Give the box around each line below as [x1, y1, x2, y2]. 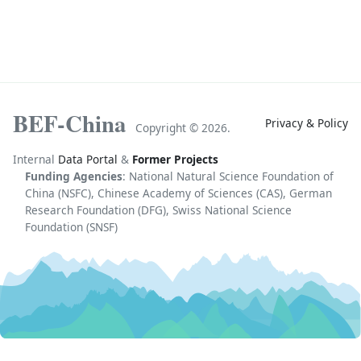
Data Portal [58, 151, 118, 167]
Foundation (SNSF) [25, 218, 118, 234]
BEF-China [13, 106, 126, 140]
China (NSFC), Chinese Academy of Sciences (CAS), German [25, 185, 332, 201]
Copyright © [135, 119, 201, 135]
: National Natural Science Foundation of [122, 168, 334, 184]
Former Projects [132, 151, 218, 167]
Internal [13, 151, 58, 167]
